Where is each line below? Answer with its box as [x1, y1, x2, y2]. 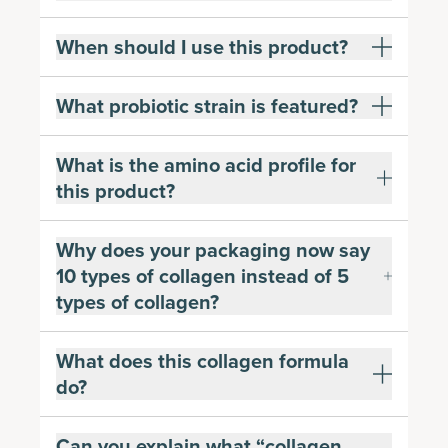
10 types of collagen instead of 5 [56, 260, 349, 291]
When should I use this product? [56, 31, 348, 62]
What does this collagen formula [56, 345, 349, 376]
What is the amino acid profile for [56, 149, 356, 180]
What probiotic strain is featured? [56, 90, 358, 121]
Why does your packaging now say [56, 234, 370, 265]
